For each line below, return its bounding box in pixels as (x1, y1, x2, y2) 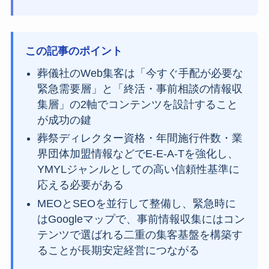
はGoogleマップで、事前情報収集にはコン (37, 213, 245, 225)
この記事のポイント (25, 44, 122, 57)
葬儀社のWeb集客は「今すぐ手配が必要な (37, 67, 243, 79)
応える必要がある (37, 179, 124, 192)
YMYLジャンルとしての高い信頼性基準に (37, 163, 240, 176)
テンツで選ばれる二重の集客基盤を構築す (37, 228, 243, 241)
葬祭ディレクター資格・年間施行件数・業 (37, 132, 243, 145)
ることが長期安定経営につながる (37, 244, 199, 256)
